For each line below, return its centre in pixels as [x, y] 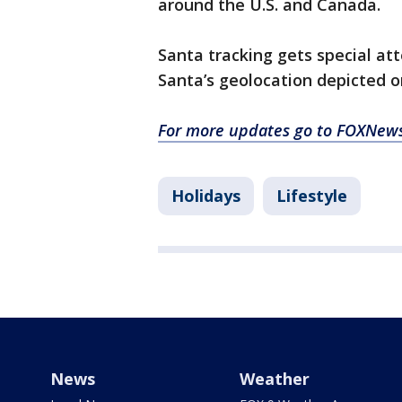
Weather [274, 379]
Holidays [206, 196]
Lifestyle [312, 196]
